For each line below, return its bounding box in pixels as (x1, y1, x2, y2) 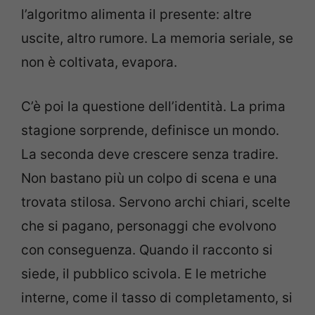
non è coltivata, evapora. (21, 54, 177, 70)
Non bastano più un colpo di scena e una (21, 169, 277, 186)
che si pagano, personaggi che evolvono (21, 217, 276, 234)
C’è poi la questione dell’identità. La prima (21, 98, 285, 115)
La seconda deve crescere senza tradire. (21, 146, 278, 162)
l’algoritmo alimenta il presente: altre (21, 6, 252, 22)
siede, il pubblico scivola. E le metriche (21, 265, 266, 282)
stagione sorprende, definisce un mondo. (21, 122, 279, 139)
